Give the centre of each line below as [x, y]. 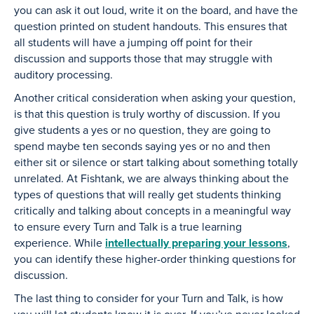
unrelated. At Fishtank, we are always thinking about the [151, 178]
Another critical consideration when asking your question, [155, 97]
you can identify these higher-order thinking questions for [155, 259]
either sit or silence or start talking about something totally [156, 162]
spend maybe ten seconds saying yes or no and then [142, 146]
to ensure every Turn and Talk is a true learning [128, 226]
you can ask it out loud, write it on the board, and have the [156, 10]
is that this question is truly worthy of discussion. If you [147, 114]
